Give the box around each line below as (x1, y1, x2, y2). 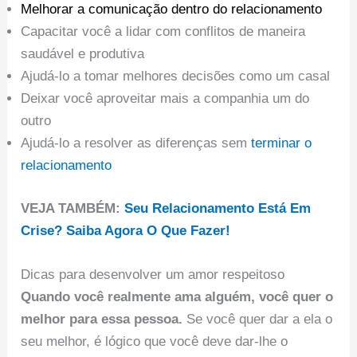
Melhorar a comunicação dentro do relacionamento (21, 2, 323, 18)
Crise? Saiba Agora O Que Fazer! (21, 222, 231, 238)
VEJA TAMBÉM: (21, 200, 125, 216)
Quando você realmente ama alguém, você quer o (21, 288, 334, 304)
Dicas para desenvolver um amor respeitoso (21, 266, 285, 282)
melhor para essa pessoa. (21, 311, 183, 327)
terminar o (251, 135, 312, 151)
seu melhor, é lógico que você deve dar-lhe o (21, 333, 288, 349)
